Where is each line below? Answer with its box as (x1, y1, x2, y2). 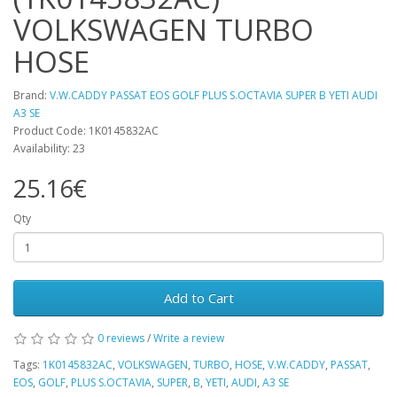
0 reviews (97, 331, 144, 346)
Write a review (153, 331, 224, 346)
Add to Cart (163, 289, 234, 307)
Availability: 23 (13, 141, 85, 156)
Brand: (13, 88, 50, 103)
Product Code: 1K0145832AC (13, 123, 159, 138)
